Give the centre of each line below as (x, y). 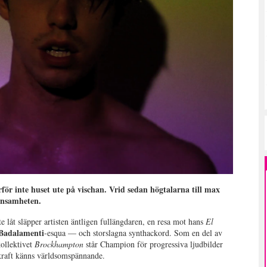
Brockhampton (59, 244)
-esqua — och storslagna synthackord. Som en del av (133, 233)
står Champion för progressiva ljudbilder (153, 244)
